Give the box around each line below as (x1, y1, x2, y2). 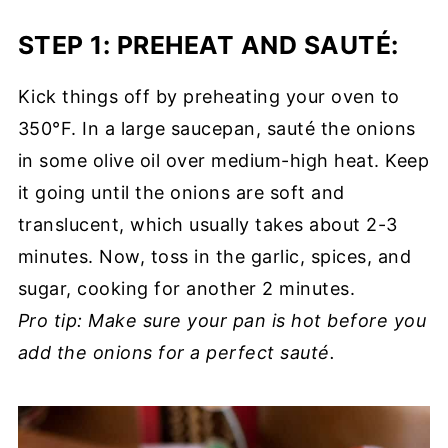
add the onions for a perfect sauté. (17, 342, 336, 364)
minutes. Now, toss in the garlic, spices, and (17, 246, 412, 268)
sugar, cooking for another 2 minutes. (17, 278, 356, 300)
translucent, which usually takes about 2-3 (17, 214, 398, 236)
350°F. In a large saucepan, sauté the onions (17, 118, 416, 140)
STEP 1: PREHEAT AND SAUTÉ (17, 30, 392, 61)
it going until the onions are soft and (17, 182, 345, 204)
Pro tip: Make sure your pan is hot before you (17, 310, 427, 332)
